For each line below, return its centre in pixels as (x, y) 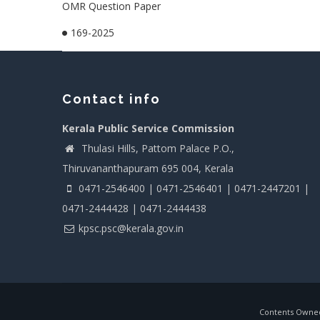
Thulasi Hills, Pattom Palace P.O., (156, 148)
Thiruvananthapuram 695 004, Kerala (148, 168)
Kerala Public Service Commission (148, 128)
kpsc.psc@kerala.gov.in (131, 228)
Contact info (111, 99)
